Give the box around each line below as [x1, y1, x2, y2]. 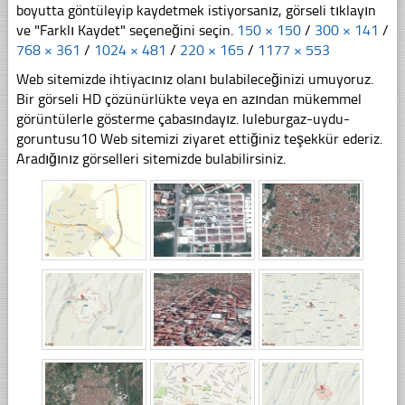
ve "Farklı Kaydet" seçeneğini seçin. [15, 21, 237, 39]
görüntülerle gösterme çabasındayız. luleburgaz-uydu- [15, 109, 350, 127]
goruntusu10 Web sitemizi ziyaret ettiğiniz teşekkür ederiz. [15, 129, 382, 147]
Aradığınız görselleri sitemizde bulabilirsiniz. [15, 149, 286, 167]
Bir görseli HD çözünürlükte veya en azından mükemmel [15, 89, 362, 108]
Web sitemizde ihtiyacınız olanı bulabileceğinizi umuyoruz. [15, 70, 373, 88]
